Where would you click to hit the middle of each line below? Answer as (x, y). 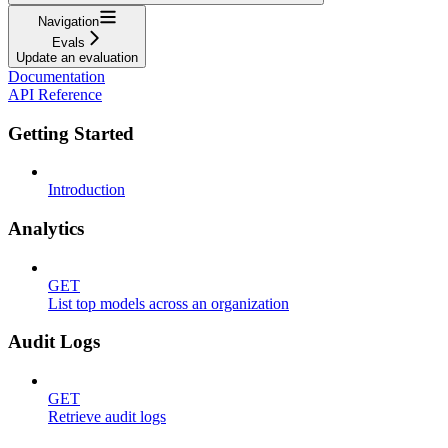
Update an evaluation (77, 57)
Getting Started (71, 133)
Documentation (56, 76)
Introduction (86, 190)
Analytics (46, 228)
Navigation (68, 21)
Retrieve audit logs (107, 417)
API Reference (55, 94)
